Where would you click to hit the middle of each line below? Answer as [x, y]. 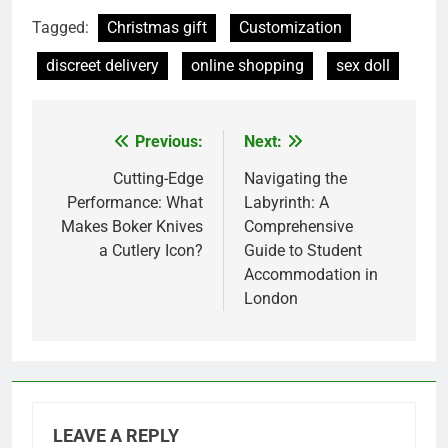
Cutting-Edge [158, 179]
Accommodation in [311, 275]
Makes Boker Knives [132, 227]
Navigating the [295, 179]
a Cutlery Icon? [151, 251]
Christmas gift [157, 28]
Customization [290, 28]
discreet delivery [102, 66]
